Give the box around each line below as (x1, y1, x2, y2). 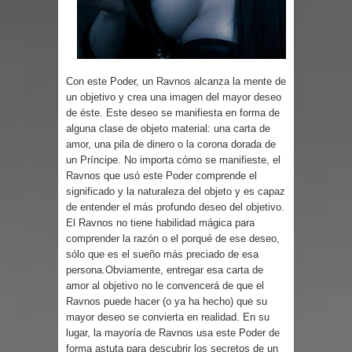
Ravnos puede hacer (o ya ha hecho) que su (66, 295, 267, 307)
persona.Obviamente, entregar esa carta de (66, 263, 263, 276)
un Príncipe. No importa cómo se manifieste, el (66, 153, 280, 166)
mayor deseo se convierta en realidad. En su (66, 310, 269, 323)
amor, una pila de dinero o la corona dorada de (66, 137, 276, 150)
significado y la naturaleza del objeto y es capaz (66, 185, 285, 197)
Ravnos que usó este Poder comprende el (66, 169, 257, 181)
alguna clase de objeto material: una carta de (66, 122, 270, 134)
